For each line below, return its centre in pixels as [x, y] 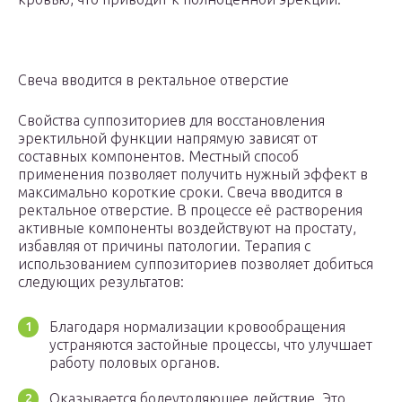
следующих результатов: [101, 282]
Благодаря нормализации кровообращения [197, 327]
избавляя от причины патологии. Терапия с [164, 246]
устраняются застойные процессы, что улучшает [211, 345]
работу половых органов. [135, 363]
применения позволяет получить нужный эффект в [193, 175]
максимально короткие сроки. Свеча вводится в [180, 192]
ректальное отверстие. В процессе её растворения [190, 210]
